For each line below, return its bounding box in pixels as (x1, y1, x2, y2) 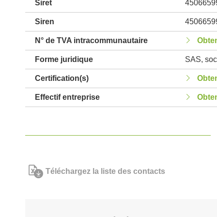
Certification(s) (35, 74, 89, 82)
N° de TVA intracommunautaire (35, 36, 148, 45)
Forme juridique (35, 55, 93, 63)
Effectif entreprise (35, 93, 100, 101)
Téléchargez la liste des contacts (46, 167, 165, 175)
